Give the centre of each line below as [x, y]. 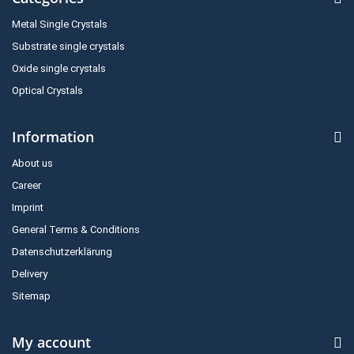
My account [51, 342]
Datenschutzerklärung [62, 251]
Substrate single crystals [68, 46]
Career [26, 185]
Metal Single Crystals [60, 24]
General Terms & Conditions [76, 229]
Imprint [28, 207]
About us [32, 163]
